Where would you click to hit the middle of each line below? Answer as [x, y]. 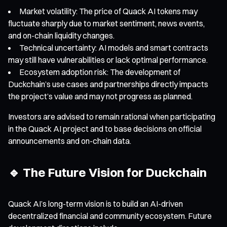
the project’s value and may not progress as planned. [100, 96]
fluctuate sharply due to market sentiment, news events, [106, 23]
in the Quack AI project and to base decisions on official [105, 128]
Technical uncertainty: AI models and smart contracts [114, 47]
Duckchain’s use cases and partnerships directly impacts [108, 84]
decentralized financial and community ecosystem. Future [110, 216]
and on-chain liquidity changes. [61, 35]
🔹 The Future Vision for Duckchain [107, 172]
